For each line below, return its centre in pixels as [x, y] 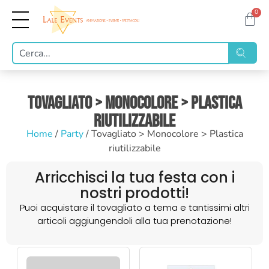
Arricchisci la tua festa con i [134, 178]
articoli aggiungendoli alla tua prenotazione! [134, 221]
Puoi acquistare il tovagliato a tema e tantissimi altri [134, 208]
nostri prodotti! [134, 193]
